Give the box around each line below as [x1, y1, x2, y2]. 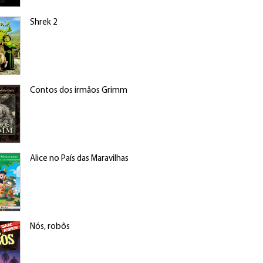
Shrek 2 [29, 18, 58, 27]
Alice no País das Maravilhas [29, 154, 129, 163]
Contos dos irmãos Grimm [29, 86, 127, 95]
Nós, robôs [29, 222, 70, 231]
